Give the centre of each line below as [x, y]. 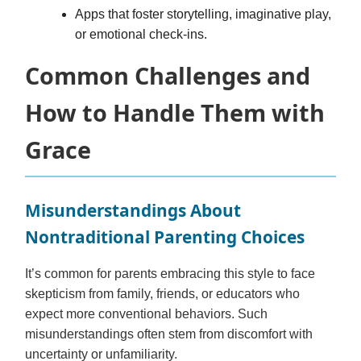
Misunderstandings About [133, 210]
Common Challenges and [168, 75]
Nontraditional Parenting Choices [165, 237]
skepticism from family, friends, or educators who [162, 293]
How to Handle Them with [175, 112]
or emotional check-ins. [141, 34]
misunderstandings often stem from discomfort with [169, 334]
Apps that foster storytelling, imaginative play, [203, 14]
